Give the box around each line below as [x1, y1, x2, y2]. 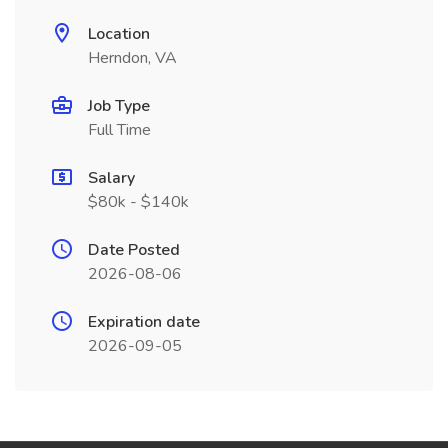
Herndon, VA [88, 47, 177, 69]
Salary [88, 167, 135, 189]
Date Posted [88, 239, 180, 261]
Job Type [88, 95, 150, 117]
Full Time [88, 119, 151, 141]
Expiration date [88, 311, 200, 333]
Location [88, 23, 150, 45]
